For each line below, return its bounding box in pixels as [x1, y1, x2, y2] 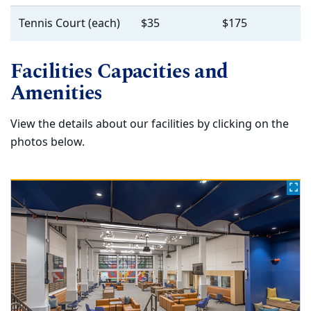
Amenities [10, 78, 103, 108]
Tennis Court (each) [19, 15, 120, 33]
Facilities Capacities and [10, 56, 228, 87]
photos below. [10, 133, 85, 151]
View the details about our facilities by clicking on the [10, 115, 289, 133]
